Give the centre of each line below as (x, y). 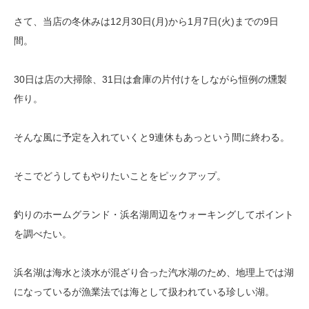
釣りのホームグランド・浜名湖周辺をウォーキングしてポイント (154, 215)
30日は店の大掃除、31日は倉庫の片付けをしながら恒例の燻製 (150, 80)
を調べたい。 (43, 234)
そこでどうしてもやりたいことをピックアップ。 (120, 176)
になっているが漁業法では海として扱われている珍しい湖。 (144, 292)
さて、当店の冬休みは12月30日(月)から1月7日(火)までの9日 (146, 22)
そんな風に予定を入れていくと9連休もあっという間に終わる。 (152, 138)
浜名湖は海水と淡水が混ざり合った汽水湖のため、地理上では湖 (154, 273)
